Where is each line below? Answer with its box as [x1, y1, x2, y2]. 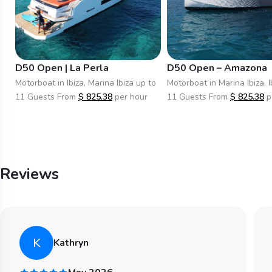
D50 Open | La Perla [15, 61, 109, 75]
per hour [115, 91, 148, 103]
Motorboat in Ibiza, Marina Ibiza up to [15, 77, 156, 89]
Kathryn [53, 236, 89, 250]
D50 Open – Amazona [167, 61, 267, 75]
